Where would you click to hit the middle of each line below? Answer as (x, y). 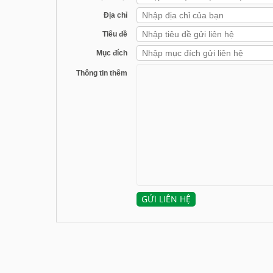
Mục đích (112, 53)
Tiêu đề (115, 34)
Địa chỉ (116, 15)
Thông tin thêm (102, 73)
